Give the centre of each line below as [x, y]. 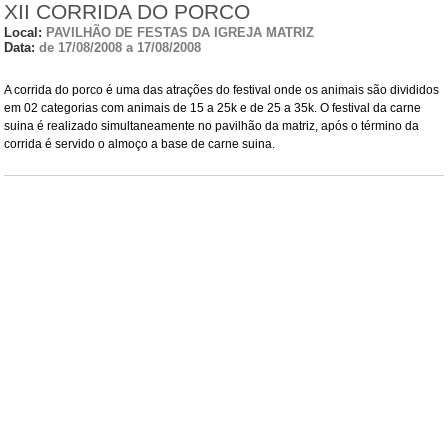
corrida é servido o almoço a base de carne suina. [139, 144]
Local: [25, 33]
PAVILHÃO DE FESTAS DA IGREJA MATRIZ [180, 33]
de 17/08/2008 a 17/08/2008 [118, 48]
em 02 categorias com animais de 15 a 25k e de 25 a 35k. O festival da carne [212, 108]
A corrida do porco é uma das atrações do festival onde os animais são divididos [221, 90]
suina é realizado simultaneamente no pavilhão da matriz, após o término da [211, 126]
